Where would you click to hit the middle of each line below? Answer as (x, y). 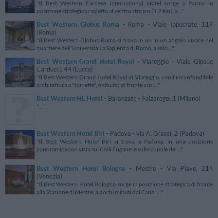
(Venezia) (49, 176)
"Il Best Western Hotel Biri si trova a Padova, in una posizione (125, 141)
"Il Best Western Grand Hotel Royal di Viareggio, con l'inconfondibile (125, 77)
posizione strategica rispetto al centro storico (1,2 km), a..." (110, 11)
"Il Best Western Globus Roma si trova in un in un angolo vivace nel (125, 40)
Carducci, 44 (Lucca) (65, 69)
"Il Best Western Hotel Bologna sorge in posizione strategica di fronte (125, 184)
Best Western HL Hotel (70, 98)
